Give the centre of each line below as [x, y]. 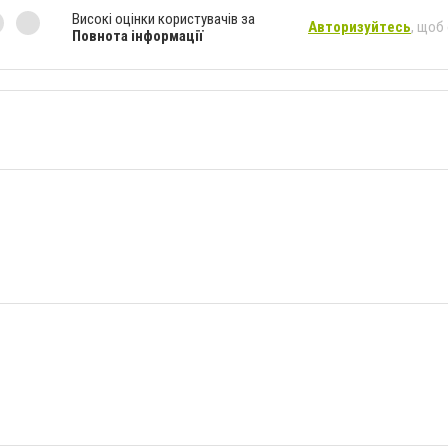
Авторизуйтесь [359, 27]
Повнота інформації [137, 35]
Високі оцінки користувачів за [163, 18]
